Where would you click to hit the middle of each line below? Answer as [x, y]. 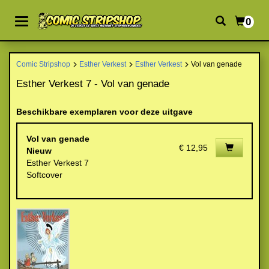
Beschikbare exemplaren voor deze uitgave [104, 112]
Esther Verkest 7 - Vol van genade [93, 84]
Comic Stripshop [43, 64]
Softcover [44, 175]
